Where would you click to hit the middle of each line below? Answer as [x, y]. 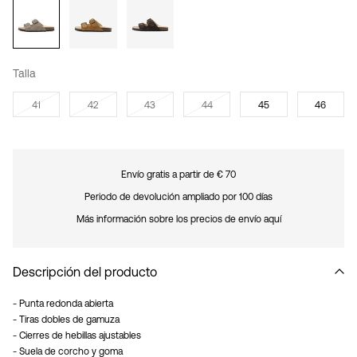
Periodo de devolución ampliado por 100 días [178, 197]
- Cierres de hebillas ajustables [77, 336]
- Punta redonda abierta [63, 304]
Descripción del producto [85, 272]
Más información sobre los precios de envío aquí [178, 220]
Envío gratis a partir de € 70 [178, 175]
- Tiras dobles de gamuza [66, 320]
